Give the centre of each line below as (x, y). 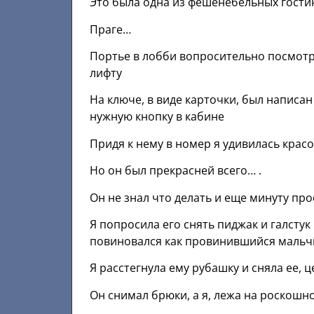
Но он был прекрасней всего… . (176, 171)
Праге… (110, 29)
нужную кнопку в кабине (157, 117)
